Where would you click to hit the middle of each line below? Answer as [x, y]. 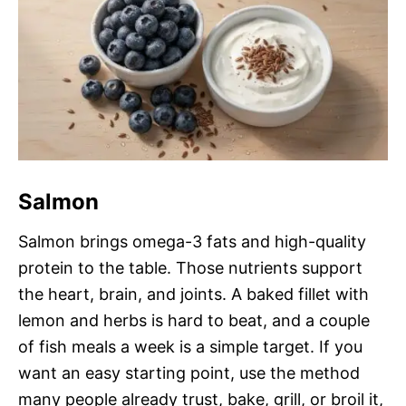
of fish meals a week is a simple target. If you [190, 347]
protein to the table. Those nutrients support [190, 268]
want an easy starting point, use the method [189, 373]
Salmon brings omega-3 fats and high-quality [192, 242]
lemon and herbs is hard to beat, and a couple [194, 321]
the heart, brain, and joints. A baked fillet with [193, 295]
